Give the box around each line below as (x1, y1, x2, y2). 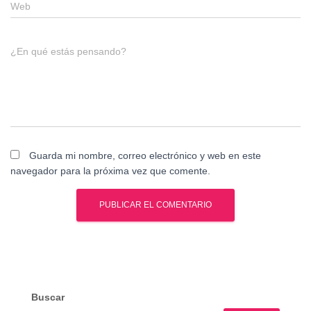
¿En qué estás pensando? (10, 46, 126, 57)
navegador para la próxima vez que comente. (10, 165, 210, 176)
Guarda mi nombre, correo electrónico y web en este (29, 150, 261, 161)
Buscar (31, 292, 65, 303)
